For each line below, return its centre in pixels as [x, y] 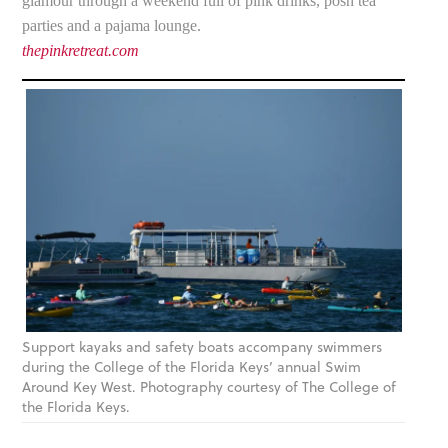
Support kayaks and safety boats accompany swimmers [202, 347]
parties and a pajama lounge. [112, 25]
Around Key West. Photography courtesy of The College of [209, 387]
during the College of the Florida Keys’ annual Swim [192, 367]
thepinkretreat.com [81, 50]
